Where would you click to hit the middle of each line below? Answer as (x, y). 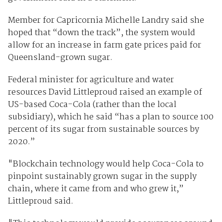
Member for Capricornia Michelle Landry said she (106, 21)
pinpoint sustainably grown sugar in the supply (102, 177)
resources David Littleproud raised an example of (105, 93)
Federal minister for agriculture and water (91, 80)
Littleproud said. (40, 202)
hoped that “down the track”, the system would (101, 33)
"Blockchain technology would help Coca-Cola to (106, 165)
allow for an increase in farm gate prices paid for (104, 46)
